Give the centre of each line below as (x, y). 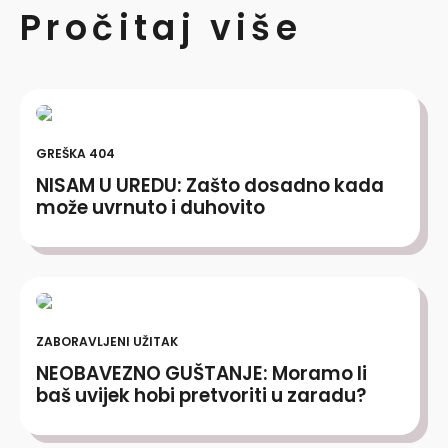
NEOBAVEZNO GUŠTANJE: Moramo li (201, 373)
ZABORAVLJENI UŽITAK (107, 341)
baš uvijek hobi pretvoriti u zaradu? (201, 395)
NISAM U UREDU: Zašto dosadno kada (210, 185)
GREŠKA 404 (75, 153)
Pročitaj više (161, 27)
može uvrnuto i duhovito (150, 207)
